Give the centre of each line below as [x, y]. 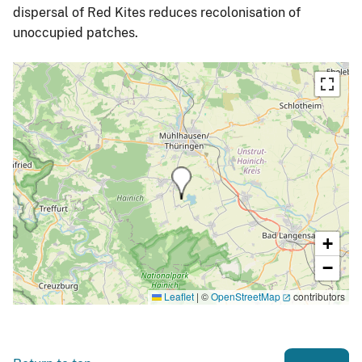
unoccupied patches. [76, 32]
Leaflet [178, 296]
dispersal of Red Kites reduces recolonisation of [157, 12]
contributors [318, 296]
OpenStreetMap [246, 296]
